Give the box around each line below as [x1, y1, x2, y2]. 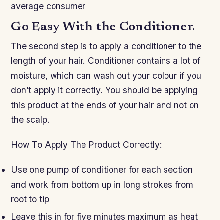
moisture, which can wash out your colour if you [11, 70, 202, 81]
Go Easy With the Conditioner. [11, 21, 195, 34]
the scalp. [11, 114, 50, 125]
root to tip [11, 194, 50, 205]
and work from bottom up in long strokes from [11, 179, 193, 190]
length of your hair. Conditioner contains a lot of [11, 55, 201, 66]
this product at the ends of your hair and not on [11, 99, 199, 110]
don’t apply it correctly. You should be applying [11, 84, 198, 95]
